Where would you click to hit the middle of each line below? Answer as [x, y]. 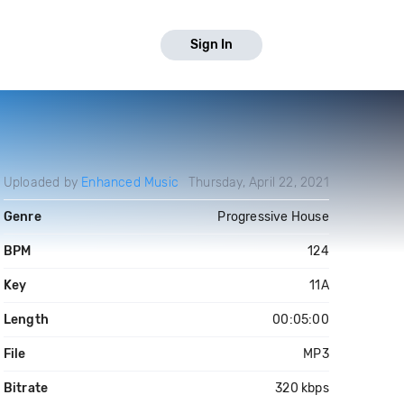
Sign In [211, 45]
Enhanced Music [130, 183]
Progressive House [273, 217]
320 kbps [302, 388]
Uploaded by [42, 183]
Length [26, 320]
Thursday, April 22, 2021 [258, 183]
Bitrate [26, 388]
